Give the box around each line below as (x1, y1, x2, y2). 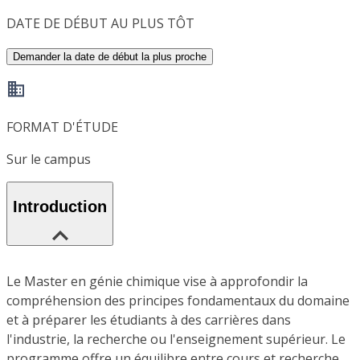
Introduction (13, 198, 107, 216)
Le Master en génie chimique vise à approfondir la (6, 272, 308, 290)
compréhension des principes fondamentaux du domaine (6, 291, 350, 309)
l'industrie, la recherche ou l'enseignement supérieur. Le (6, 329, 346, 348)
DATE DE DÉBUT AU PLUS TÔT (6, 14, 194, 33)
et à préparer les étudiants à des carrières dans (6, 310, 291, 329)
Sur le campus (6, 150, 91, 169)
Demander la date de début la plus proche (13, 51, 207, 63)
